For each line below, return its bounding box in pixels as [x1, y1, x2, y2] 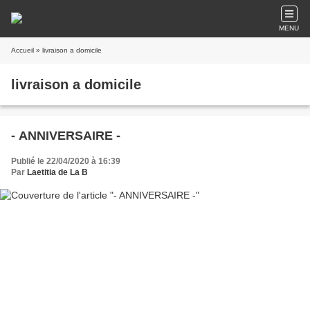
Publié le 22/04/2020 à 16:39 [11, 156, 120, 166]
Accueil [11, 46, 34, 54]
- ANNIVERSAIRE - [11, 129, 120, 143]
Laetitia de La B [27, 167, 88, 177]
